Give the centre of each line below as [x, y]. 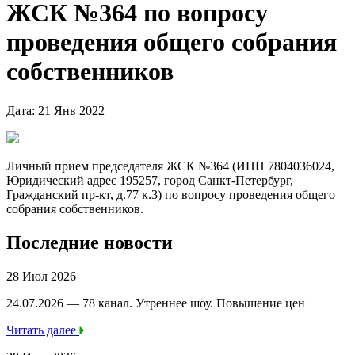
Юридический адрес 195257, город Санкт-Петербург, [150, 180]
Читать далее [43, 330]
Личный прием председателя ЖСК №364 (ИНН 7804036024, [170, 166]
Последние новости [90, 242]
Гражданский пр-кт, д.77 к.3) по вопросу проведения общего [171, 194]
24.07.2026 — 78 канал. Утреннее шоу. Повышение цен [156, 303]
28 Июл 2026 [41, 276]
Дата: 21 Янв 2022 [57, 110]
